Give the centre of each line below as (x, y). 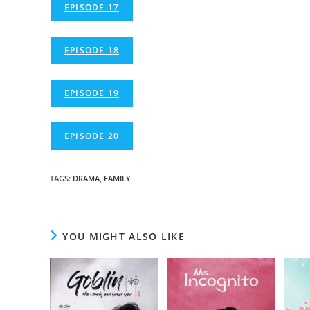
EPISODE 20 (92, 136)
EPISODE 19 (92, 93)
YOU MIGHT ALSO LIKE (124, 236)
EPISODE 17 (92, 7)
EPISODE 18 (92, 50)
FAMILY (117, 178)
